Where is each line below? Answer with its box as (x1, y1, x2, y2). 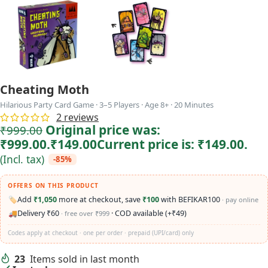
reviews (62, 110, 99, 124)
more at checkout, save (57, 194, 142, 205)
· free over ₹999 (61, 209, 109, 218)
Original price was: (45, 121, 160, 138)
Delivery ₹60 (17, 208, 61, 219)
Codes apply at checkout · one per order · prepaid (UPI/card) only (8, 228, 194, 237)
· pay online (222, 195, 258, 205)
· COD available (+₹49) (109, 208, 187, 219)
